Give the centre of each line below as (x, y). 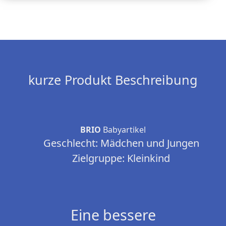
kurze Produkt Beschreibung (113, 80)
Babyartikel (123, 130)
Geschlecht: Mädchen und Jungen (121, 143)
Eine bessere (113, 215)
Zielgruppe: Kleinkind (121, 158)
